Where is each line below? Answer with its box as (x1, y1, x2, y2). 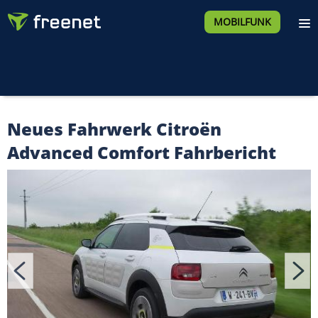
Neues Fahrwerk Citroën (7, 117, 221, 141)
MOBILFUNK (213, 15, 271, 28)
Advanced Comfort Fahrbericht (7, 141, 276, 164)
